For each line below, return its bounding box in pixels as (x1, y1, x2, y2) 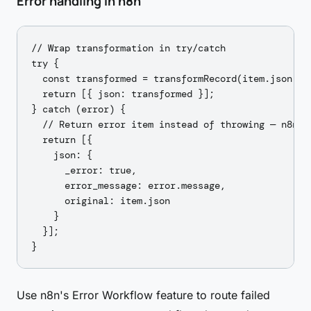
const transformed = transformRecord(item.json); (31, 72, 303, 85)
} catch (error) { (31, 103, 126, 115)
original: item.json (31, 194, 170, 207)
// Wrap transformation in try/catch (31, 42, 226, 54)
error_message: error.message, (31, 179, 226, 192)
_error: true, (31, 164, 137, 176)
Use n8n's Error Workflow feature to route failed (17, 288, 270, 302)
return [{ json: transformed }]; (31, 87, 215, 100)
